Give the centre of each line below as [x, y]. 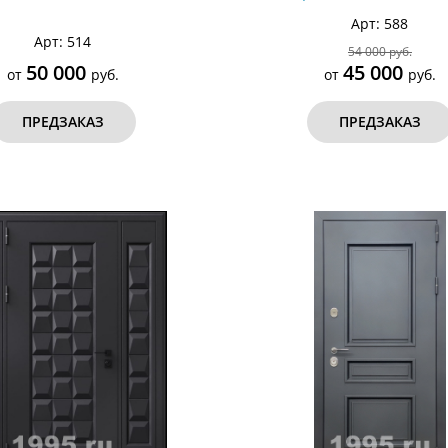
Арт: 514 [63, 41]
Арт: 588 [380, 23]
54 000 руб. [379, 51]
